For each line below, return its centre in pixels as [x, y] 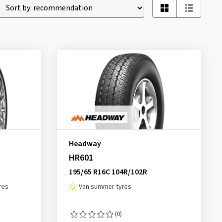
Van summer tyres [105, 187]
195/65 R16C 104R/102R [108, 172]
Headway [85, 144]
